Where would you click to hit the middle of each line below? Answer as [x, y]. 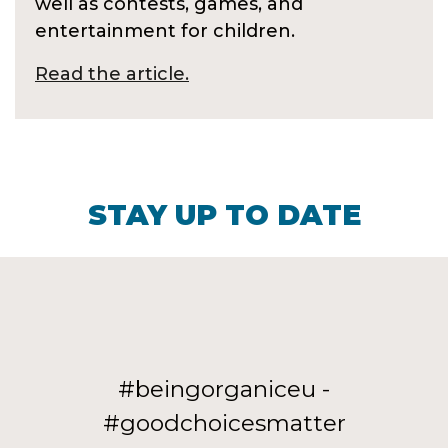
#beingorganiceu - [224, 389]
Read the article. [112, 74]
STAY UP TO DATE [224, 215]
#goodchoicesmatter [224, 423]
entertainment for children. [165, 31]
